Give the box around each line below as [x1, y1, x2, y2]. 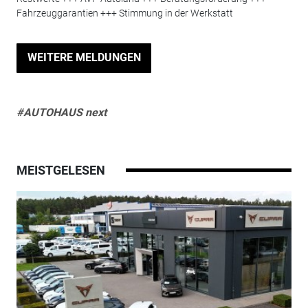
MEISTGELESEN [16, 163, 105, 178]
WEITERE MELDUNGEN [27, 51, 141, 65]
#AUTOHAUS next [16, 106, 107, 120]
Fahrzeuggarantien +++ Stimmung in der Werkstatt [16, 8, 233, 19]
